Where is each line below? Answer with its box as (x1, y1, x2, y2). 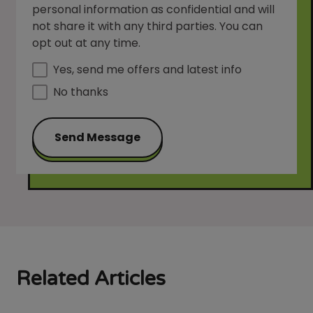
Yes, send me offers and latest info (53, 61, 242, 78)
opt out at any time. (32, 34, 141, 51)
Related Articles (16, 266, 166, 291)
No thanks (53, 83, 109, 100)
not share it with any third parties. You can (32, 17, 263, 34)
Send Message (54, 129, 141, 145)
